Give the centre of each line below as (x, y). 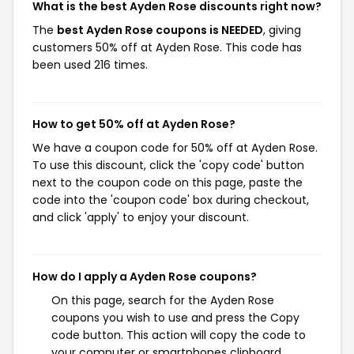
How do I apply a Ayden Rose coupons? (145, 277)
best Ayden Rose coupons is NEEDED (160, 30)
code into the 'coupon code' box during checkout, (171, 200)
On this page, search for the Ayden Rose (163, 300)
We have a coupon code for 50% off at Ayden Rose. (175, 148)
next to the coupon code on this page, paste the (168, 183)
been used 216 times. (90, 65)
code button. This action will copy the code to (179, 335)
